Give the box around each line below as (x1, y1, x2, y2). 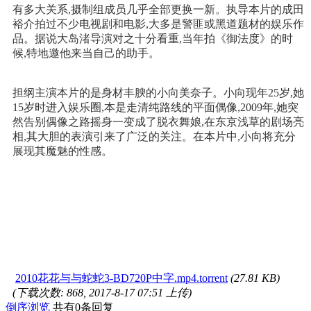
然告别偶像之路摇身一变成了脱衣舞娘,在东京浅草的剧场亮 (12, 115, 304, 128)
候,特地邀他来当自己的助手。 (12, 47, 160, 59)
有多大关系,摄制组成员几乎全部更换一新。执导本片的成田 (12, 3, 304, 15)
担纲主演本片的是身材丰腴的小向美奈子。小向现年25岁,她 (12, 86, 304, 99)
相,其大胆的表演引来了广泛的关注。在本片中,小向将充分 (12, 130, 296, 142)
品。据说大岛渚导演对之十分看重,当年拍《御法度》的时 (12, 32, 293, 44)
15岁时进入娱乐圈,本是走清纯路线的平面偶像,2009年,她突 (12, 101, 299, 113)
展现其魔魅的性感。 (12, 144, 112, 157)
